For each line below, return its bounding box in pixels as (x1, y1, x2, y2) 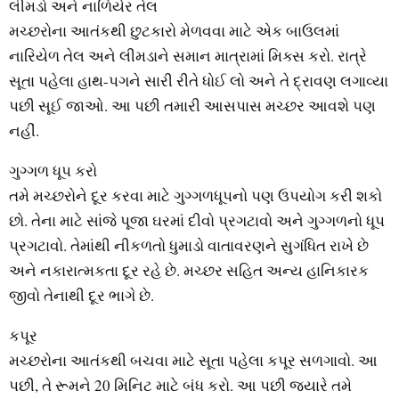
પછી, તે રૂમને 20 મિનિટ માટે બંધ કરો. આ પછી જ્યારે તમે (9, 375, 352, 396)
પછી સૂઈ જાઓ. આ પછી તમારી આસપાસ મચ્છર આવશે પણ (9, 95, 376, 117)
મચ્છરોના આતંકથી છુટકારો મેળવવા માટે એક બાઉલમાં (9, 20, 339, 42)
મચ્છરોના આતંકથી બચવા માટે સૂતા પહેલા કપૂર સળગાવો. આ (9, 350, 378, 371)
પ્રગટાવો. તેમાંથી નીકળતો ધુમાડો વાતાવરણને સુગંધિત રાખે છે (9, 235, 369, 256)
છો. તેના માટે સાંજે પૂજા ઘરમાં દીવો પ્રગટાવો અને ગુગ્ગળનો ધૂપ (9, 210, 385, 232)
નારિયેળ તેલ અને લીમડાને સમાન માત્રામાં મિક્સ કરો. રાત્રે (9, 45, 367, 67)
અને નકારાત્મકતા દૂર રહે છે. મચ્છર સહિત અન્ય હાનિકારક (9, 260, 369, 281)
